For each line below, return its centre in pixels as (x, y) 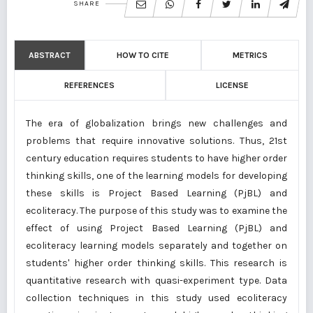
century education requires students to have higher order (156, 158)
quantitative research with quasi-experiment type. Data (156, 281)
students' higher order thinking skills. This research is (156, 263)
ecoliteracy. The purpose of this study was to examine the (156, 211)
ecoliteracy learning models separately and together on (156, 246)
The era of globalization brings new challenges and (156, 123)
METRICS (250, 55)
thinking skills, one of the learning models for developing (156, 176)
